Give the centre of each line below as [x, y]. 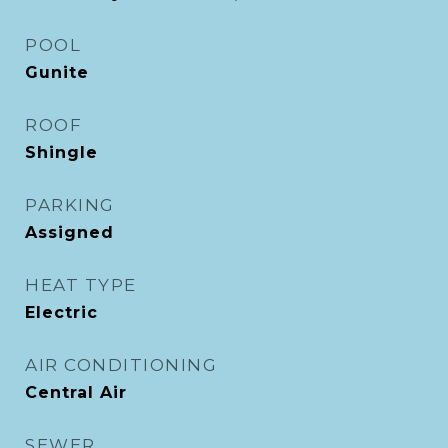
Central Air [76, 392]
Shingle [61, 152]
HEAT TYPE [81, 285]
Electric [61, 312]
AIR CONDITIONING [121, 365]
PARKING [70, 205]
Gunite [57, 72]
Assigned [69, 232]
